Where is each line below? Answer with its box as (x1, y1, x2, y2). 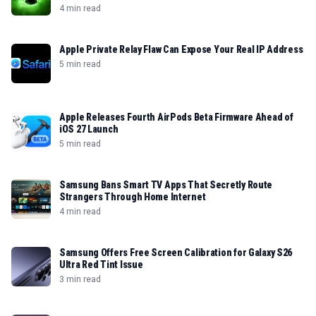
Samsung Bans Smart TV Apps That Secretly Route (59, 179, 273, 190)
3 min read (59, 274, 101, 284)
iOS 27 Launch (59, 123, 119, 135)
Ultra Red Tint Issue (59, 259, 143, 270)
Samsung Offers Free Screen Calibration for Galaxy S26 (59, 247, 293, 258)
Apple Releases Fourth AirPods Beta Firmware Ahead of (59, 111, 293, 123)
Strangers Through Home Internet (59, 191, 206, 202)
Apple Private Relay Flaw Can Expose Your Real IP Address (59, 44, 303, 55)
